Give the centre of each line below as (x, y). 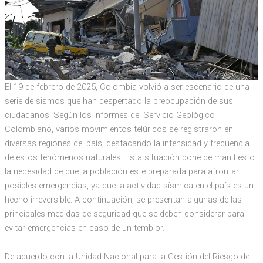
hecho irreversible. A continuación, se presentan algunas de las (123, 199)
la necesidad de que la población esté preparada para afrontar (122, 171)
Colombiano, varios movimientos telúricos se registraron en (119, 129)
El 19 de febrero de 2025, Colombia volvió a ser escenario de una (127, 87)
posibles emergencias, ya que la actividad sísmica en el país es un (129, 185)
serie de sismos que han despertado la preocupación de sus (119, 101)
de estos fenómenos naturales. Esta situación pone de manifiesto (129, 157)
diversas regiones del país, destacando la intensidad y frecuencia (127, 143)
